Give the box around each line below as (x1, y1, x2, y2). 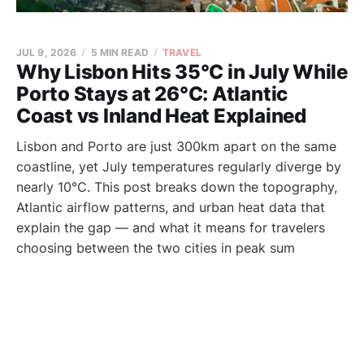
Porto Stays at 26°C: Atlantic (16, 82, 288, 106)
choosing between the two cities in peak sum (16, 240, 295, 256)
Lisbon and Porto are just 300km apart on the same (16, 138, 336, 154)
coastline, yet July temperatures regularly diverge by (16, 158, 341, 175)
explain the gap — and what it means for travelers (16, 219, 325, 236)
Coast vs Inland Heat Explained (16, 104, 306, 128)
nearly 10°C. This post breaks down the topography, (16, 179, 337, 195)
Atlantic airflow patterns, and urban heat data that (16, 199, 325, 215)
